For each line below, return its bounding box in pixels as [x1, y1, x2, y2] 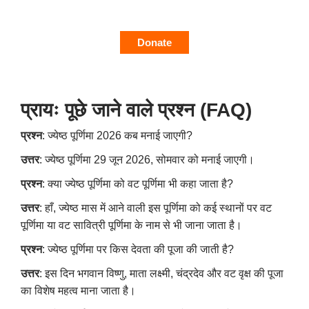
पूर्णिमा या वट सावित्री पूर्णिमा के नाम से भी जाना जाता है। [21, 219, 242, 232]
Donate [137, 37, 172, 49]
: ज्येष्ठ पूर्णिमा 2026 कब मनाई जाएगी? [42, 130, 192, 142]
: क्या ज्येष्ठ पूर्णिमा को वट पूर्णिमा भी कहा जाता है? [42, 178, 233, 190]
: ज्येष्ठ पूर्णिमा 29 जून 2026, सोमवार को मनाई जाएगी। [39, 154, 255, 166]
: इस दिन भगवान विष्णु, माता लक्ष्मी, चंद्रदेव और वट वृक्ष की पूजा [39, 268, 283, 280]
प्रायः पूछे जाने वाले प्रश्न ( [21, 99, 206, 121]
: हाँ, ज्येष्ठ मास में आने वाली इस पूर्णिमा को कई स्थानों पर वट [39, 202, 272, 215]
